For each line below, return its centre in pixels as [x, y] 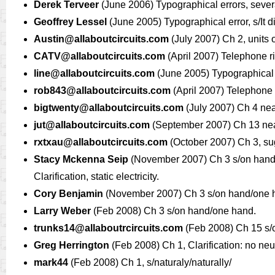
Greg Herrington [72, 245]
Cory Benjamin [68, 194]
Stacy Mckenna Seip [81, 159]
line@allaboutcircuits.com [94, 73]
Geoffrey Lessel [70, 22]
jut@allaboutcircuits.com [92, 125]
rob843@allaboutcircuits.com [102, 91]
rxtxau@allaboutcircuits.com [101, 142]
